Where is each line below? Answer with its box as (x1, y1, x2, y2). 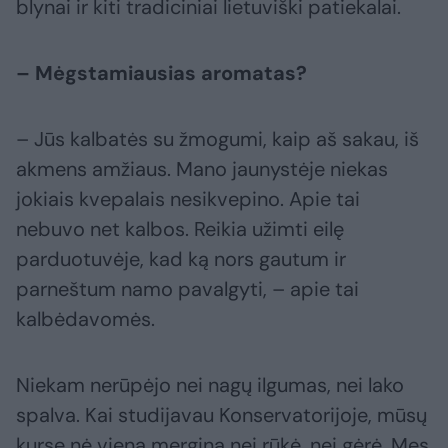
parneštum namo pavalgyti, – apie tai (16, 276, 359, 303)
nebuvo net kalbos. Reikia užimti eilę (16, 216, 344, 243)
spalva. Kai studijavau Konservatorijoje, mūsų (16, 402, 427, 429)
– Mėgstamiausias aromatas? (16, 60, 307, 87)
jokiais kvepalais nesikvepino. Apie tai (16, 186, 360, 213)
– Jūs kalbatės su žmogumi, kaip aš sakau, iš (16, 126, 419, 153)
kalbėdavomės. (16, 306, 155, 333)
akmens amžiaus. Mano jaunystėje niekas (16, 156, 388, 183)
